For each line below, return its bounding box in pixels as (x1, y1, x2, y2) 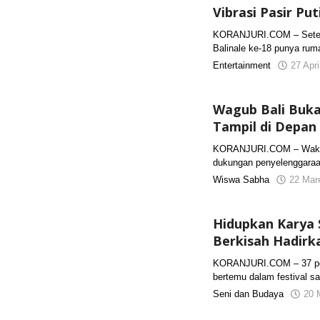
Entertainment (213, 60, 271, 71)
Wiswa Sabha (213, 174, 270, 185)
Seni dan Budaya (213, 289, 284, 299)
